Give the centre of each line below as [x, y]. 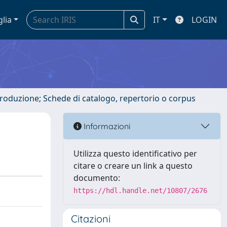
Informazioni [106, 126]
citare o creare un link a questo [133, 166]
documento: [97, 178]
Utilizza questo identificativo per [135, 154]
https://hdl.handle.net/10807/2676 [140, 191]
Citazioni [91, 219]
